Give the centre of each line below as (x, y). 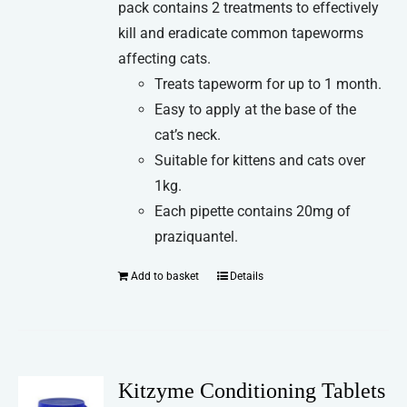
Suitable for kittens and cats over (260, 161)
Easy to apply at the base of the (256, 110)
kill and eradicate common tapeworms (241, 34)
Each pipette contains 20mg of (253, 212)
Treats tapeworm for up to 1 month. (268, 84)
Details (247, 277)
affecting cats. (165, 59)
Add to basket (165, 277)
